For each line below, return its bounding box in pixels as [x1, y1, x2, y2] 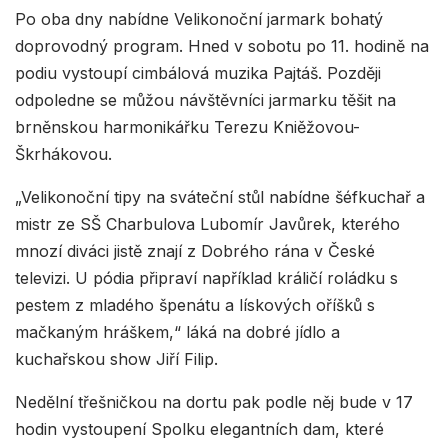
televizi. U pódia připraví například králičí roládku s [15, 267, 398, 288]
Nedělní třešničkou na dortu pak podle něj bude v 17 [15, 391, 413, 412]
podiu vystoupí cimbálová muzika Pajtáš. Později [15, 62, 381, 83]
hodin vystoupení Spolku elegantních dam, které [15, 418, 384, 439]
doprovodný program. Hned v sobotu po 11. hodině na [15, 35, 429, 56]
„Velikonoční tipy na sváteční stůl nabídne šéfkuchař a [15, 186, 425, 207]
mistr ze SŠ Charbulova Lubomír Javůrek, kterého [15, 213, 400, 234]
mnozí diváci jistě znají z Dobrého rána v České [15, 240, 375, 261]
